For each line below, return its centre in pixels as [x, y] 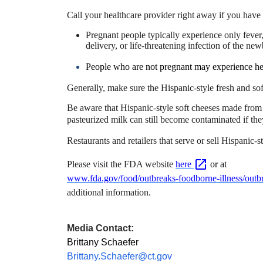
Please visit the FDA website [121, 164]
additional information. [109, 193]
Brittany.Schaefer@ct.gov [119, 257]
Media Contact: [100, 228]
